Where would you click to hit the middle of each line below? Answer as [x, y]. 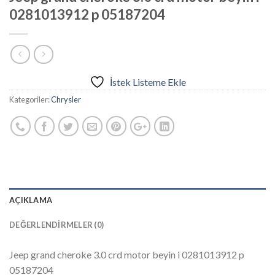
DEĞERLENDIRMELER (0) [57, 224]
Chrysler [66, 99]
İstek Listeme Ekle [148, 82]
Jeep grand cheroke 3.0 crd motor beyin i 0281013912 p [127, 254]
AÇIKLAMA [31, 200]
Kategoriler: [30, 99]
